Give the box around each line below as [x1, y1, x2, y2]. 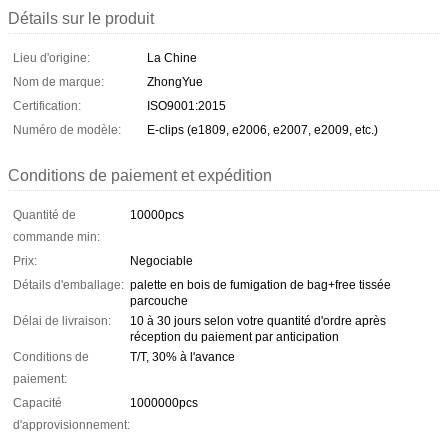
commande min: [13, 229, 100, 244]
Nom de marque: [13, 74, 104, 89]
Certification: [13, 98, 81, 113]
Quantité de [13, 207, 76, 222]
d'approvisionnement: [13, 417, 130, 432]
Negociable [130, 253, 193, 268]
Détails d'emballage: [13, 277, 124, 292]
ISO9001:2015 [147, 98, 226, 113]
